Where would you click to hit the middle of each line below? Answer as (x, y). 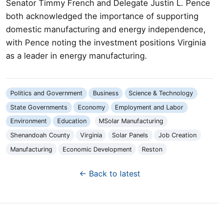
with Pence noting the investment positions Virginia (106, 42)
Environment (28, 121)
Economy (91, 107)
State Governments (39, 107)
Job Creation (178, 135)
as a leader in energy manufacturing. (77, 55)
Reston (152, 149)
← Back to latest (109, 174)
